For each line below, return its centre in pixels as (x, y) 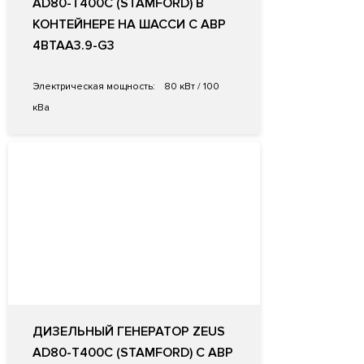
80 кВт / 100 (191, 87)
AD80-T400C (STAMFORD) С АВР (133, 353)
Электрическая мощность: (94, 87)
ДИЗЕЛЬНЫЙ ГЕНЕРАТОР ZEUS (129, 332)
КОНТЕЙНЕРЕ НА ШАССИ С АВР (129, 25)
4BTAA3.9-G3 (74, 46)
